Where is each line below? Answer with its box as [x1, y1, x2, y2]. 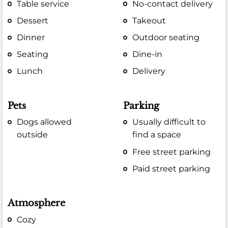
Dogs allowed [17, 117, 72, 127]
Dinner [17, 33, 45, 43]
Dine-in [132, 49, 163, 60]
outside [17, 130, 48, 140]
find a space [132, 130, 182, 140]
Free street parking [132, 147, 211, 157]
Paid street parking [132, 163, 211, 174]
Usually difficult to [132, 117, 206, 127]
